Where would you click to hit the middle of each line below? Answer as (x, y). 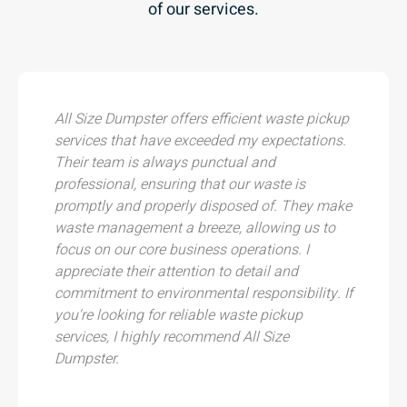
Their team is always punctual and (165, 162)
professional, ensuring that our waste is (180, 184)
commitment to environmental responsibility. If (203, 293)
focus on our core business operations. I (182, 249)
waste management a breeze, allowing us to (195, 228)
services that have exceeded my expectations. (200, 140)
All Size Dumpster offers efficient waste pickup (202, 119)
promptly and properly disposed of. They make (203, 206)
